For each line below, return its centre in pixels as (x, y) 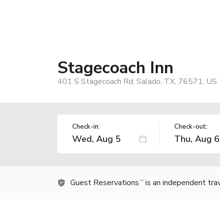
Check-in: (86, 126)
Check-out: (191, 126)
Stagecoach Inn (115, 68)
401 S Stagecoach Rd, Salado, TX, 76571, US (137, 81)
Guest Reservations (105, 182)
